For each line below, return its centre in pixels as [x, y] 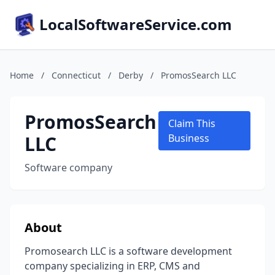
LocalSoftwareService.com [136, 24]
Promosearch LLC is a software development [128, 251]
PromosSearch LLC [199, 75]
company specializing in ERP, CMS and [112, 266]
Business [189, 138]
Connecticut [76, 75]
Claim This [192, 123]
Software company [68, 168]
